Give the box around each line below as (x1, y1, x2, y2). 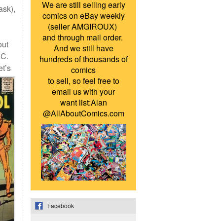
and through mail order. (40, 32, 127, 43)
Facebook (47, 201, 74, 210)
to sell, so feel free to (47, 75, 119, 86)
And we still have (53, 42, 113, 54)
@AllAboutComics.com (42, 108, 124, 119)
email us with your (52, 86, 115, 97)
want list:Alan (60, 97, 107, 108)
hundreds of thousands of (39, 53, 128, 65)
